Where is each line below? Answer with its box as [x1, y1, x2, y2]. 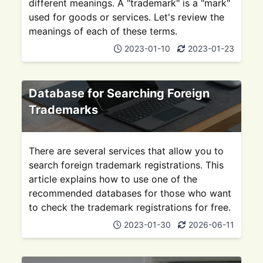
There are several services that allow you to [29, 145, 224, 157]
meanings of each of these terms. [29, 25, 178, 37]
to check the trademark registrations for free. [29, 201, 231, 213]
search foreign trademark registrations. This [29, 159, 224, 171]
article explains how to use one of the [29, 173, 198, 185]
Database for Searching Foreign [29, 86, 210, 100]
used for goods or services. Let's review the [29, 11, 225, 23]
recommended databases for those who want [29, 187, 232, 199]
